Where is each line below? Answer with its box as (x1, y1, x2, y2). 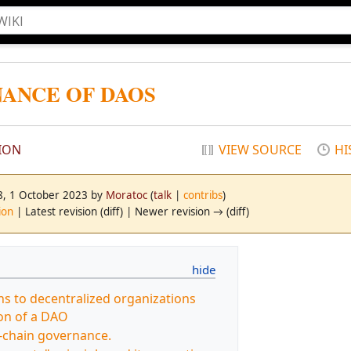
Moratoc (106, 187, 147, 202)
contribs (183, 187, 223, 202)
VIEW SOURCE (219, 140, 302, 158)
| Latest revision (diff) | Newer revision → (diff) (13, 204, 249, 219)
